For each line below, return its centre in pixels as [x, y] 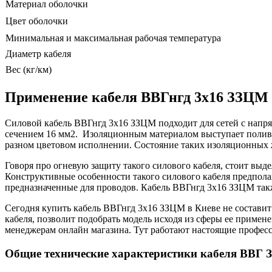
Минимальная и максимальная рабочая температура [113, 38]
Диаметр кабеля [38, 53]
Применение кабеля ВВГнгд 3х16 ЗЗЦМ [137, 97]
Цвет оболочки [37, 21]
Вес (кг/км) [29, 69]
